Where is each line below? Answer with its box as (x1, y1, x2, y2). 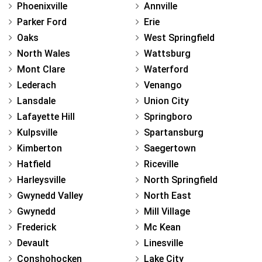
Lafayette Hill (17, 111, 75, 122)
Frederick (17, 221, 56, 233)
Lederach (17, 79, 56, 91)
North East (144, 189, 191, 201)
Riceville (144, 158, 178, 170)
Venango (144, 79, 182, 91)
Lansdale (17, 95, 56, 106)
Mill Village (144, 205, 190, 217)
